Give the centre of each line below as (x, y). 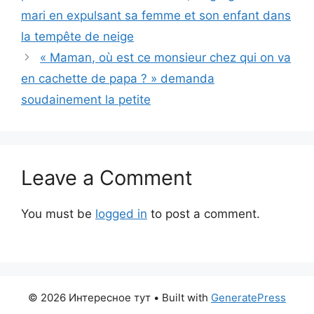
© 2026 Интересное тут (89, 297)
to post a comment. (204, 214)
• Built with (181, 297)
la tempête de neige (77, 37)
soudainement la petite (86, 100)
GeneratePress (248, 297)
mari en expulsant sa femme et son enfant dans (156, 16)
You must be (58, 214)
